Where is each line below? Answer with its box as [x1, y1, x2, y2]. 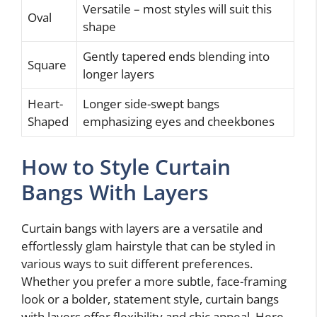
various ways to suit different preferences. [21, 255, 253, 272]
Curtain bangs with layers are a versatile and [21, 220, 263, 237]
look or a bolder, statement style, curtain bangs [21, 291, 279, 308]
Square [28, 56, 67, 73]
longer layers [83, 65, 154, 82]
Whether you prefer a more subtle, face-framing [21, 273, 287, 290]
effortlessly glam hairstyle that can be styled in [21, 238, 275, 255]
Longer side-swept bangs [83, 95, 219, 112]
